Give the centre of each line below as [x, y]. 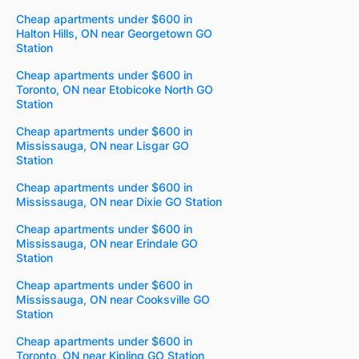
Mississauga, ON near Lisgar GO [103, 146]
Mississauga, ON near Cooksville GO [113, 300]
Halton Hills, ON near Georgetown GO [114, 34]
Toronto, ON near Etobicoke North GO [115, 90]
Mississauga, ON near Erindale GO [107, 244]
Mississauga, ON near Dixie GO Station [119, 202]
